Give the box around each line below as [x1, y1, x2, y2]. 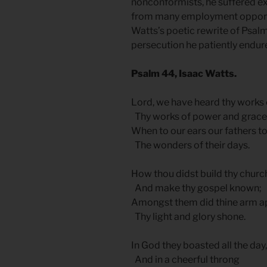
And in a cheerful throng [131, 254, 240, 266]
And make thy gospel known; [131, 182, 262, 194]
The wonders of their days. [131, 139, 250, 151]
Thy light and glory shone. [131, 211, 246, 223]
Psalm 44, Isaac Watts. [131, 68, 237, 80]
